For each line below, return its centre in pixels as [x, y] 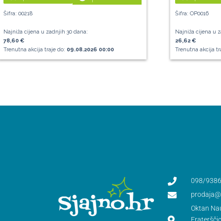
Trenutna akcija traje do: [35, 50]
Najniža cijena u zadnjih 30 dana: [46, 32]
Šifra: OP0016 [192, 14]
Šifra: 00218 [18, 14]
